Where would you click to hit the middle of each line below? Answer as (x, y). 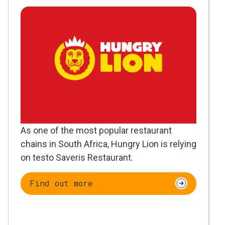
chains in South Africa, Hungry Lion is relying (108, 144)
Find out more (61, 183)
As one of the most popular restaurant (96, 130)
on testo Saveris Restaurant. (77, 157)
